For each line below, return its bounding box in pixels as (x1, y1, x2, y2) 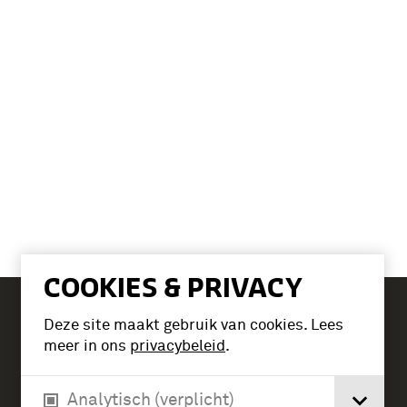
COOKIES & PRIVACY (44, 270, 303, 305)
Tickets (117, 333, 184, 352)
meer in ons (44, 339, 130, 354)
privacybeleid (130, 339, 225, 354)
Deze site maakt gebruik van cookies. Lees (44, 318, 343, 333)
